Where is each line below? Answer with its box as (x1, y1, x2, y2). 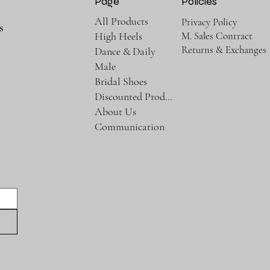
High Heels (94, 30, 142, 43)
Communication (94, 120, 165, 134)
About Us (94, 105, 136, 119)
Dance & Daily (94, 45, 155, 58)
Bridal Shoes (94, 75, 147, 89)
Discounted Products (165, 90, 172, 104)
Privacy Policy (181, 16, 237, 29)
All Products (94, 14, 148, 28)
